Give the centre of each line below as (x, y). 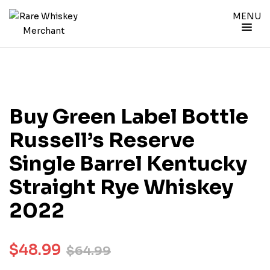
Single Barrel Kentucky (128, 164)
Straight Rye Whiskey (121, 187)
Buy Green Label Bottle (129, 117)
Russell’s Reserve (102, 140)
